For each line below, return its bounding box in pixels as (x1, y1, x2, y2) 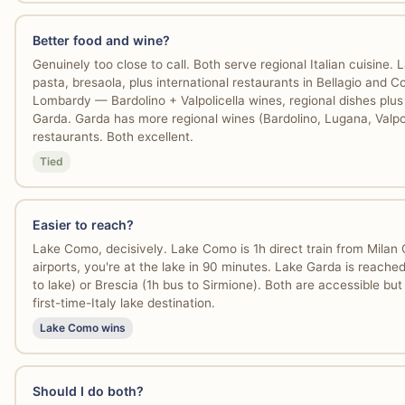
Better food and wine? (32, 32, 170, 48)
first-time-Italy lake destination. (32, 296, 215, 311)
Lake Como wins (39, 321, 126, 335)
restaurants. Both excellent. (32, 129, 193, 145)
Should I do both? (32, 382, 144, 399)
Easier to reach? (32, 216, 134, 232)
